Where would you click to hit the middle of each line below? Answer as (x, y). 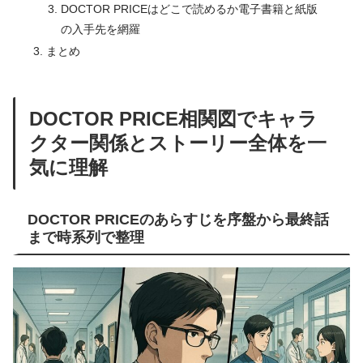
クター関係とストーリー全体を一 (177, 143)
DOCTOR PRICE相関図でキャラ (173, 118)
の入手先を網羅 (100, 29)
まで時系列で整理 (85, 237)
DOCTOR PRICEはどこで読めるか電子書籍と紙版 (189, 9)
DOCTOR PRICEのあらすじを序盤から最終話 (178, 219)
